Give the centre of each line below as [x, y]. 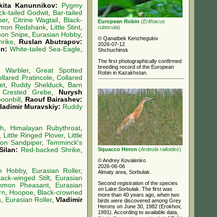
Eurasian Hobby [56, 34]
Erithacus [154, 21]
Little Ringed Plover [33, 135]
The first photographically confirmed [140, 61]
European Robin [119, 21]
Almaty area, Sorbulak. [124, 172]
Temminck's [65, 142]
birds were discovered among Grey [139, 200]
